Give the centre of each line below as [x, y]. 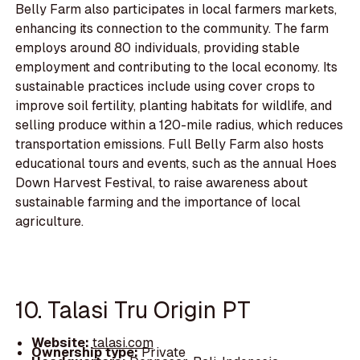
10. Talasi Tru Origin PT [133, 309]
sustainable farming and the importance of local [158, 202]
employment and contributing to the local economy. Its [177, 67]
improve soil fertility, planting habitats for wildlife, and [174, 106]
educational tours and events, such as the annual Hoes [176, 164]
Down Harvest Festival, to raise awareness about [162, 183]
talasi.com [123, 343]
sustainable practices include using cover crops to [166, 87]
